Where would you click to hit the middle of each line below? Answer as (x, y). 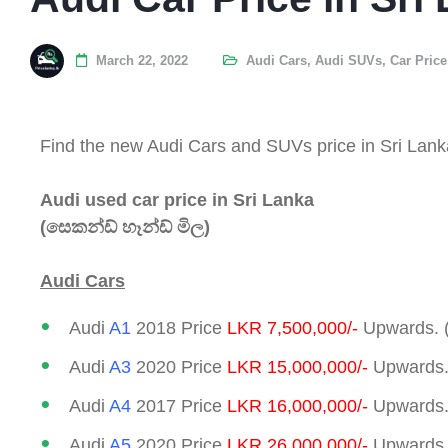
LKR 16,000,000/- (297, 405)
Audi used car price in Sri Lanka (177, 199)
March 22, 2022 (142, 60)
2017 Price (179, 405)
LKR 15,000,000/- (297, 366)
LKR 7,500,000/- (292, 327)
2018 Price (179, 327)
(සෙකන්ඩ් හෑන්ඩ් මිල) (125, 226)
